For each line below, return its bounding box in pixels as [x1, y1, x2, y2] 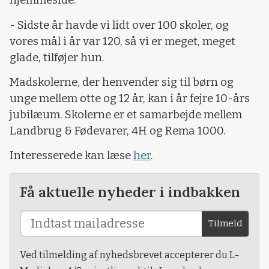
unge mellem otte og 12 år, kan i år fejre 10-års [10, 91, 250, 105]
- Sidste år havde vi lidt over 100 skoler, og [10, 18, 229, 32]
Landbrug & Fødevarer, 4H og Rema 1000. [10, 124, 226, 138]
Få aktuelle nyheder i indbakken [20, 182, 240, 201]
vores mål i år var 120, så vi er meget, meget [10, 34, 235, 48]
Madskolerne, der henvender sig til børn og [10, 75, 234, 89]
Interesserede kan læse [10, 149, 133, 163]
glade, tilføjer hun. [10, 50, 104, 64]
